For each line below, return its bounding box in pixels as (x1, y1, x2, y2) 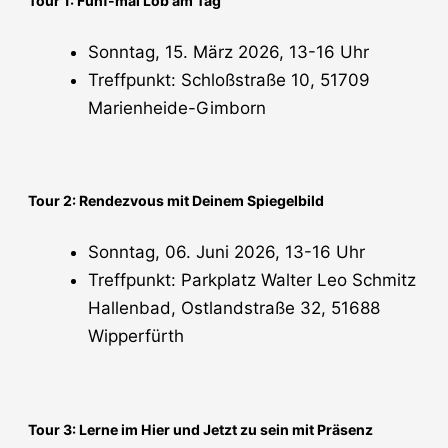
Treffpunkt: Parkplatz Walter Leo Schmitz (88, 270, 416, 291)
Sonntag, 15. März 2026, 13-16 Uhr (88, 42, 369, 63)
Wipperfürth (88, 326, 184, 347)
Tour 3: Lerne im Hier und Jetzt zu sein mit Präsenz (28, 420, 373, 438)
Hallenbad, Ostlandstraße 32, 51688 (88, 298, 380, 319)
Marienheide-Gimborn (88, 98, 266, 119)
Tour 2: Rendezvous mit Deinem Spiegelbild (28, 191, 324, 209)
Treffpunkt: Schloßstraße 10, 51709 (88, 70, 370, 91)
